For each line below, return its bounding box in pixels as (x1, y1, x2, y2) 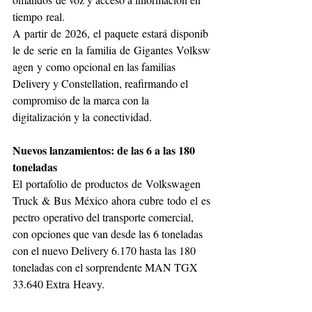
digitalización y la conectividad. (13, 109, 152, 124)
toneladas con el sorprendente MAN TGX (13, 259, 201, 274)
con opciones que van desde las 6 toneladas (13, 226, 205, 241)
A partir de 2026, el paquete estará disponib (13, 25, 208, 40)
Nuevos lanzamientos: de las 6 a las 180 (13, 141, 198, 158)
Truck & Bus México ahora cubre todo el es (13, 192, 210, 208)
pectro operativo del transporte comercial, (13, 209, 196, 224)
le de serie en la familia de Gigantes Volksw (13, 42, 210, 57)
